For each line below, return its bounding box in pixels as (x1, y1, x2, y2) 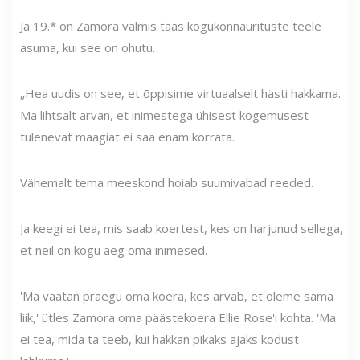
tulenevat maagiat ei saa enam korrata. (20, 128, 235, 145)
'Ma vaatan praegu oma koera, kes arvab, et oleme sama (20, 287, 333, 304)
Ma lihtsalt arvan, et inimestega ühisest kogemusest (20, 106, 309, 123)
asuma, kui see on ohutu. (20, 39, 155, 55)
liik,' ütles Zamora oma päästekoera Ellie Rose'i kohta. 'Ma (20, 309, 336, 325)
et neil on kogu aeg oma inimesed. (20, 241, 207, 258)
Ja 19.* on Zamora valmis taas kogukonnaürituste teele (20, 17, 321, 34)
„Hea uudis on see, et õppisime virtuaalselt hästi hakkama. (20, 84, 341, 101)
